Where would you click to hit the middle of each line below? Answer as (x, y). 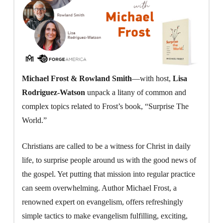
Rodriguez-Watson (54, 92)
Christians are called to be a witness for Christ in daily (107, 146)
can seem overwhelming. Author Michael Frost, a (100, 188)
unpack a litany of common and (136, 92)
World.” (35, 120)
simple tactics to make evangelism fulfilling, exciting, (105, 216)
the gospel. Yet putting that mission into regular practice (109, 174)
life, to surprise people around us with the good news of (109, 160)
